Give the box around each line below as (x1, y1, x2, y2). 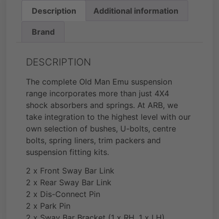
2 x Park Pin (26, 201, 71, 211)
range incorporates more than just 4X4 (26, 88, 170, 98)
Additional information (93, 5, 178, 16)
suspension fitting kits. (26, 147, 109, 157)
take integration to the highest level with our (26, 111, 191, 122)
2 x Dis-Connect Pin (26, 189, 101, 199)
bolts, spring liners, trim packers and (26, 135, 161, 145)
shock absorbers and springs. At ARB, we (26, 100, 178, 110)
